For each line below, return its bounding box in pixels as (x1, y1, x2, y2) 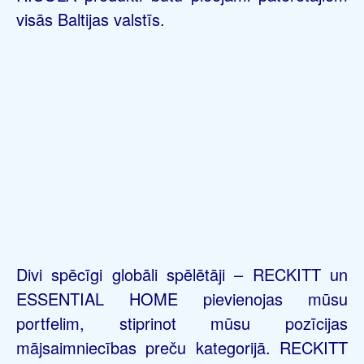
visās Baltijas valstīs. (16, 7, 165, 31)
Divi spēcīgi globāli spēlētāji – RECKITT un (16, 262, 348, 286)
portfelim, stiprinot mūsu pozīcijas (16, 310, 348, 335)
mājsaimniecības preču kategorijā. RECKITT (16, 335, 348, 359)
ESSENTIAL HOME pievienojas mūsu (16, 286, 348, 310)
